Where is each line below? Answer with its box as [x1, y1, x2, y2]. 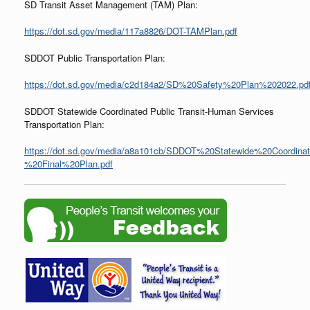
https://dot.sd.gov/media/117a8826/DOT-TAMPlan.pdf [24, 24, 237, 38]
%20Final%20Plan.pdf [24, 157, 113, 171]
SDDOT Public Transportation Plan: [24, 51, 165, 64]
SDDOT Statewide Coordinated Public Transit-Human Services [24, 104, 274, 118]
